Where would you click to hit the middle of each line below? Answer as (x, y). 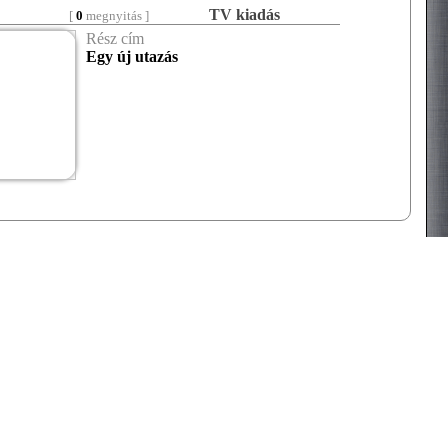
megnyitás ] (116, 15)
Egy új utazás (132, 56)
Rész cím (115, 38)
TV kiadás (244, 14)
